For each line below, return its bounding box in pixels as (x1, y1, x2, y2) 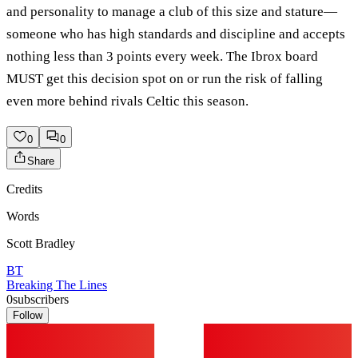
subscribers (13, 292, 69, 307)
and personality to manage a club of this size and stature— (6, 4, 337, 20)
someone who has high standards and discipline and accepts (6, 26, 345, 42)
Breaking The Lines (6, 278, 107, 292)
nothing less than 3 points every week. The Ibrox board (6, 49, 318, 65)
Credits (6, 182, 42, 197)
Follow (13, 309, 42, 322)
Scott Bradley (6, 237, 75, 251)
